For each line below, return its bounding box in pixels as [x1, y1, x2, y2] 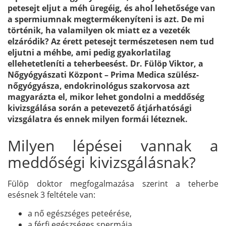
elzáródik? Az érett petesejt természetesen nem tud [8, 35, 214, 47]
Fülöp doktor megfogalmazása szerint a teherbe [8, 178, 218, 189]
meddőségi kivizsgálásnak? [8, 151, 196, 173]
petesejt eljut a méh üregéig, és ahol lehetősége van [8, 2, 215, 14]
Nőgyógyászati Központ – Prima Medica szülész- [8, 69, 199, 80]
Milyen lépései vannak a [8, 135, 218, 156]
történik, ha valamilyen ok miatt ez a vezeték [8, 24, 190, 36]
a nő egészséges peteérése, [28, 207, 132, 219]
